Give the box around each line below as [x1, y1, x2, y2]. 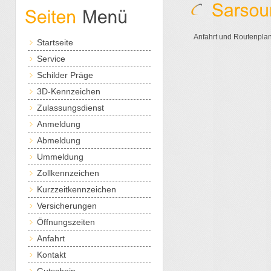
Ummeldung [37, 152, 83, 162]
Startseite [37, 38, 73, 48]
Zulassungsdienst [37, 103, 104, 113]
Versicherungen [37, 201, 97, 211]
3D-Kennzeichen [37, 87, 100, 97]
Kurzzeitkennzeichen [37, 184, 116, 195]
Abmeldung [37, 135, 80, 146]
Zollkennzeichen [37, 168, 99, 178]
